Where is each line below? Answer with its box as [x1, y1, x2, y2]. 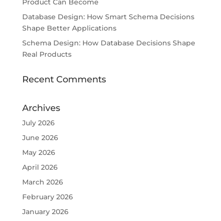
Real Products [22, 49, 72, 59]
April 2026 [22, 162, 58, 172]
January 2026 [22, 207, 69, 216]
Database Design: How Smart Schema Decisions [22, 12, 194, 21]
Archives [22, 102, 60, 113]
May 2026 [22, 147, 55, 157]
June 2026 [22, 133, 58, 142]
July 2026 [22, 118, 55, 127]
